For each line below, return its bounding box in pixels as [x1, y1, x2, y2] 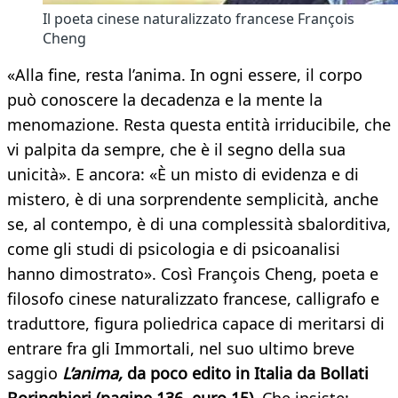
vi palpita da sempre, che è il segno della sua [7, 139, 346, 161]
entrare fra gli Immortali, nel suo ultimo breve [7, 338, 354, 360]
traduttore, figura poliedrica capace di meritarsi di [7, 313, 385, 335]
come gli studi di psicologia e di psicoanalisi [7, 238, 340, 260]
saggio [7, 362, 62, 385]
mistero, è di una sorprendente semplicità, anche [7, 188, 378, 211]
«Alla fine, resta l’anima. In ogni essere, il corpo [7, 64, 362, 86]
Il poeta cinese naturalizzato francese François [43, 9, 354, 29]
